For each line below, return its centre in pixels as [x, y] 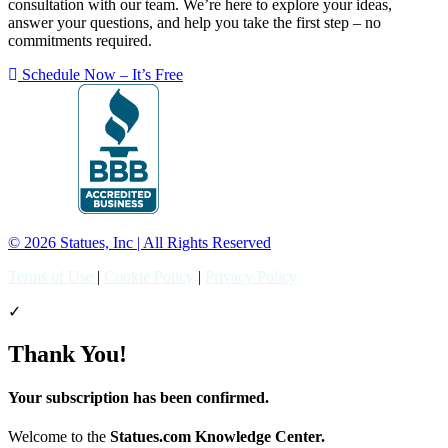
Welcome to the [59, 437]
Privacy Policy [251, 276]
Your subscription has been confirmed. [138, 398]
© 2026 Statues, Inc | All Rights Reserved [139, 242]
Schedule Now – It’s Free [102, 74]
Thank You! [67, 353]
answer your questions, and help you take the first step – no [194, 22]
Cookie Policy [149, 276]
